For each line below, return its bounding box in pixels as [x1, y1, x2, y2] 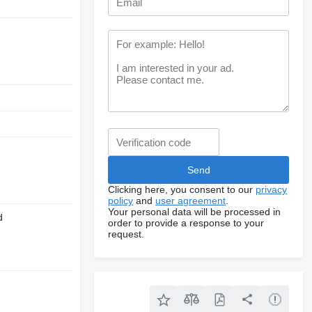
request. [108, 228, 145, 240]
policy [108, 195, 134, 206]
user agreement [155, 195, 226, 206]
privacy [256, 184, 288, 195]
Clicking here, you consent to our [108, 184, 256, 195]
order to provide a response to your [108, 217, 265, 228]
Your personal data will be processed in [108, 206, 281, 217]
